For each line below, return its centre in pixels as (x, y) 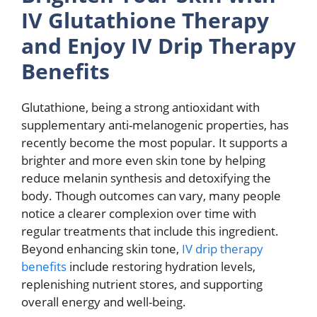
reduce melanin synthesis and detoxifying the (146, 178)
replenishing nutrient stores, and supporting (142, 284)
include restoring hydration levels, (161, 266)
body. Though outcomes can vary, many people (151, 195)
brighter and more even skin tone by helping (143, 160)
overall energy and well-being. (104, 301)
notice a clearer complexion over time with (139, 213)
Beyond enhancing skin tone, (102, 248)
